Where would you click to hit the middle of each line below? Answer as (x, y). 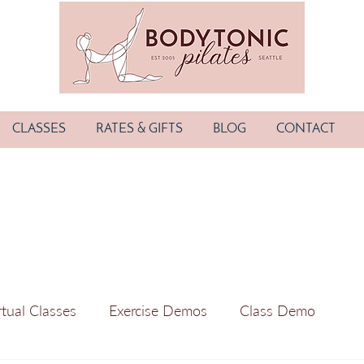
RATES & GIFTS (139, 129)
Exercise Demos (158, 310)
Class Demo (277, 310)
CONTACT (306, 129)
